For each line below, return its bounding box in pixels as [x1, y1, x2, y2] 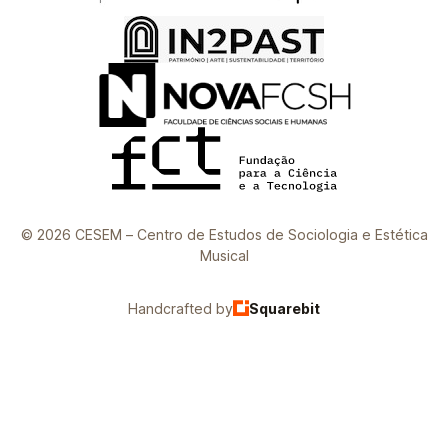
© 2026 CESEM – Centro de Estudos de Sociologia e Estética [20, 225, 428, 243]
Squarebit [249, 299, 320, 317]
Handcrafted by [128, 299, 233, 317]
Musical [199, 246, 249, 264]
